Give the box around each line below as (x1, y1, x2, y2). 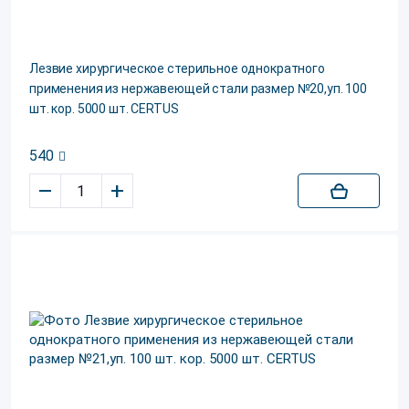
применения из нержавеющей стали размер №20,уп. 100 (29, 81, 367, 96)
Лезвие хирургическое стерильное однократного (29, 61, 325, 76)
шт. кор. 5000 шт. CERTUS (29, 101, 179, 116)
